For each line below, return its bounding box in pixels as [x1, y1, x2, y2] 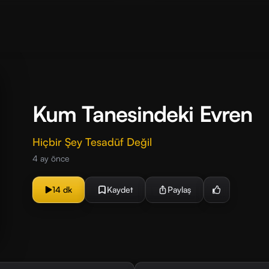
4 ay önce [32, 153, 69, 163]
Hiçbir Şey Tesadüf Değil [32, 135, 152, 148]
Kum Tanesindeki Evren [32, 100, 253, 127]
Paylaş [168, 184, 191, 195]
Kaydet [107, 184, 133, 195]
